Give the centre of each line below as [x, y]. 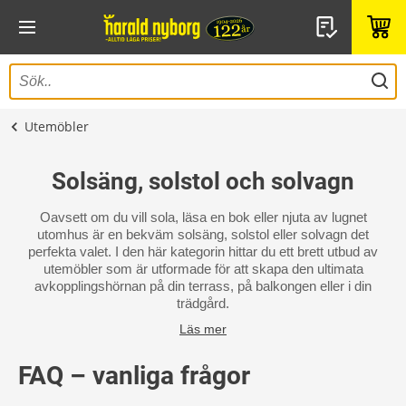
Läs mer [203, 329]
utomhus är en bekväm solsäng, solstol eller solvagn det [203, 234]
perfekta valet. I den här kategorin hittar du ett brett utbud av [203, 251]
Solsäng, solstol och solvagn [203, 181]
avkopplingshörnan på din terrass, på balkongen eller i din [203, 286]
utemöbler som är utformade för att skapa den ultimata [203, 269]
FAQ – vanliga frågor [134, 376]
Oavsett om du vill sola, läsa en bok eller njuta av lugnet [203, 217]
